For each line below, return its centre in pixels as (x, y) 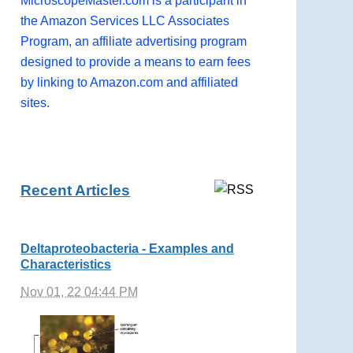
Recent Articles (75, 190)
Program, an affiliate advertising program (134, 41)
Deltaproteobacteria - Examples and (127, 248)
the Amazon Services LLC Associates (125, 20)
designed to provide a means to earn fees (136, 61)
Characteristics (66, 264)
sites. (35, 102)
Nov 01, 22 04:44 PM (79, 292)
